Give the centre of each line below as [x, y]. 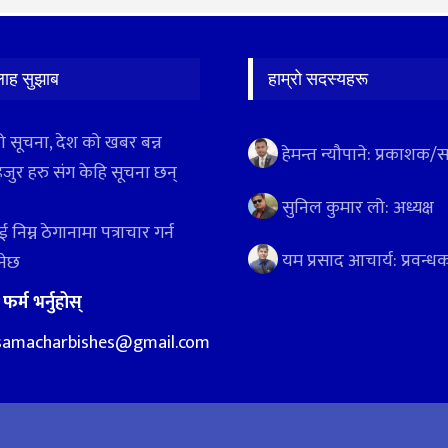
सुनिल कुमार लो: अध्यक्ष [356, 207]
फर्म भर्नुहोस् [42, 302]
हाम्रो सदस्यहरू [318, 78]
